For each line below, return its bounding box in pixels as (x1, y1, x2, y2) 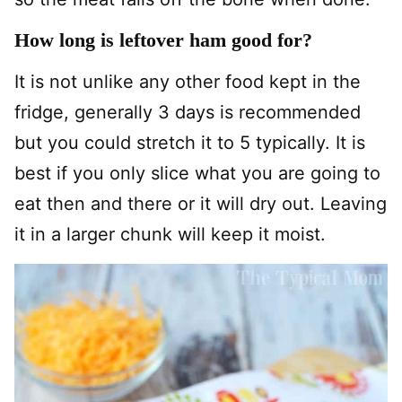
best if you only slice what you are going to (14, 162, 380, 184)
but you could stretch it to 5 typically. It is (14, 132, 365, 153)
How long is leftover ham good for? (14, 29, 312, 51)
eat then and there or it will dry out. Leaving (14, 193, 387, 214)
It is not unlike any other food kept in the (14, 71, 361, 92)
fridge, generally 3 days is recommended (14, 101, 361, 123)
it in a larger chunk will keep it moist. (14, 223, 326, 245)
